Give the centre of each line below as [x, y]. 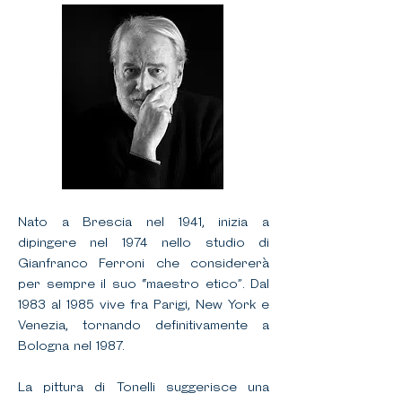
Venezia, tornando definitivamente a [144, 326]
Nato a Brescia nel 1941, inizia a [144, 223]
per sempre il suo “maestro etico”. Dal [144, 285]
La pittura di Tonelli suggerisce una [144, 388]
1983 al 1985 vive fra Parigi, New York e [144, 306]
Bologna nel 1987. [71, 347]
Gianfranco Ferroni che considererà [144, 264]
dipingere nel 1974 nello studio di [144, 244]
